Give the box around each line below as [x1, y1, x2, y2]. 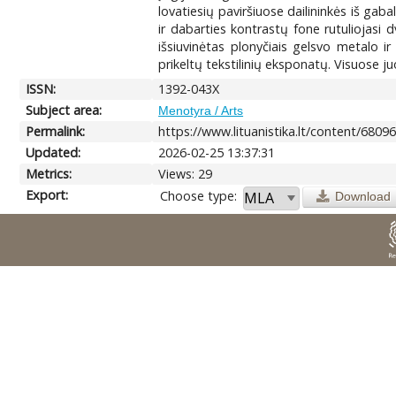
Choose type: [160, 187, 238, 204]
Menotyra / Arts [158, 103, 244, 118]
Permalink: [26, 122, 86, 140]
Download [334, 188, 391, 203]
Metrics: [26, 164, 72, 182]
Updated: [26, 143, 81, 161]
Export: [26, 186, 69, 203]
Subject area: [26, 101, 103, 118]
